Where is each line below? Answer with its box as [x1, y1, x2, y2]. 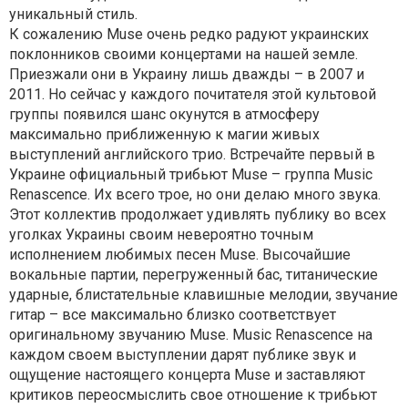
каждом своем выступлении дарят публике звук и [9, 346, 356, 364]
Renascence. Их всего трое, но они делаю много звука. [9, 186, 381, 204]
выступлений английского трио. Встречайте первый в [9, 146, 375, 164]
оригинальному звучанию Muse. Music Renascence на [9, 326, 372, 344]
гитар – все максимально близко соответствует [9, 306, 336, 324]
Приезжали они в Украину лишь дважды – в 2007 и [9, 66, 364, 84]
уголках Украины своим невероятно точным [9, 226, 313, 244]
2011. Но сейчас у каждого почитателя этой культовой [9, 86, 376, 104]
